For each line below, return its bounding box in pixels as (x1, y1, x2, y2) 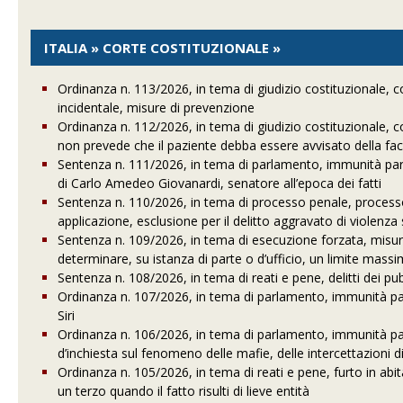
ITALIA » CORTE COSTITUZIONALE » (44, 39, 282, 57)
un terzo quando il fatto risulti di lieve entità (58, 382, 310, 399)
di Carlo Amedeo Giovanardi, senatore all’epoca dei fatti (58, 175, 382, 192)
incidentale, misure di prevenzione (58, 99, 255, 116)
